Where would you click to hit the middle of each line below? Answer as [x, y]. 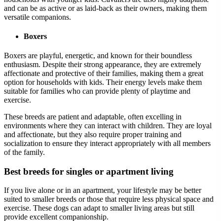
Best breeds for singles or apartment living [89, 171]
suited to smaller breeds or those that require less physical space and [109, 199]
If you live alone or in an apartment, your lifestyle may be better [103, 190]
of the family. [24, 152]
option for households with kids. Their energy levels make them [103, 82]
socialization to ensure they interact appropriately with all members [107, 144]
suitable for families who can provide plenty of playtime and [97, 91]
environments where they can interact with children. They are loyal [108, 126]
